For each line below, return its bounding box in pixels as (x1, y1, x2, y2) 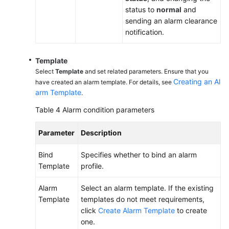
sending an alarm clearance (125, 16, 217, 25)
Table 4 (35, 105, 62, 114)
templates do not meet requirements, (81, 195, 204, 203)
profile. (81, 162, 104, 170)
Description (81, 128, 122, 137)
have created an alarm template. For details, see (35, 78, 173, 86)
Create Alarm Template (98, 206, 175, 215)
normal (156, 5, 181, 14)
